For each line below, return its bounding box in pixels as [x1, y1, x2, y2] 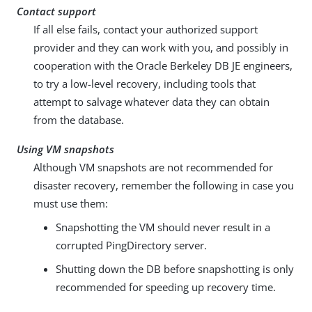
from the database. [33, 113, 124, 127]
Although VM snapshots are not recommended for [33, 160, 273, 175]
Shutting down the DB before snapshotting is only [56, 262, 294, 276]
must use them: [33, 196, 108, 211]
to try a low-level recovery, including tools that [33, 77, 256, 91]
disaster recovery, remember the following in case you [33, 178, 294, 193]
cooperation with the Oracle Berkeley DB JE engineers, [33, 58, 292, 73]
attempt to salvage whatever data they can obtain [33, 95, 270, 109]
